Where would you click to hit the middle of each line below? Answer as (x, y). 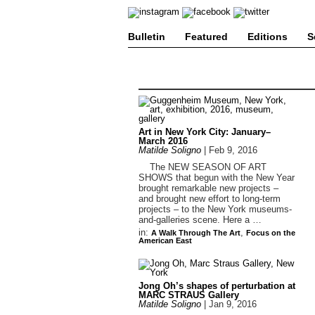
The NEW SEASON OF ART (202, 167)
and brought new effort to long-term (210, 199)
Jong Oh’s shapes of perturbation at (217, 286)
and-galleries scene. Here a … (200, 220)
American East (165, 240)
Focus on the (271, 233)
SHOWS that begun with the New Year (217, 178)
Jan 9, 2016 (233, 304)
